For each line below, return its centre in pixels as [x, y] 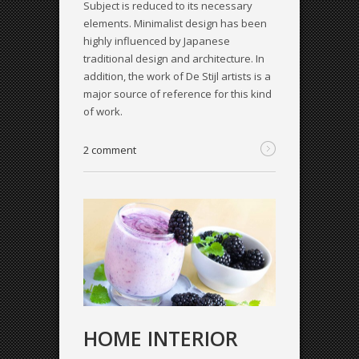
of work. [103, 111]
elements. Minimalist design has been [175, 23]
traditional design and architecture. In [174, 58]
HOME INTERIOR [161, 339]
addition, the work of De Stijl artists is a [177, 76]
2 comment [110, 149]
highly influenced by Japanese [157, 40]
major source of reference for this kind [177, 93]
